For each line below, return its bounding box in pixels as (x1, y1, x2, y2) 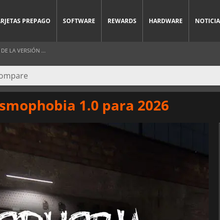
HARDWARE (149, 17, 183, 25)
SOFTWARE (63, 17, 95, 25)
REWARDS (108, 17, 137, 25)
